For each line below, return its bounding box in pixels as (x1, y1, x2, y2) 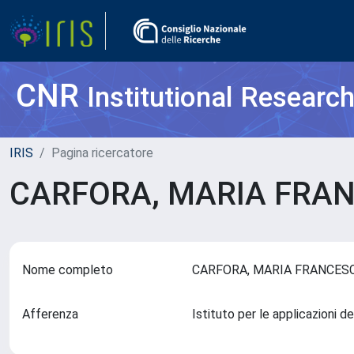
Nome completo (22, 262, 113, 277)
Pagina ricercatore (51, 145, 153, 160)
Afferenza (22, 307, 78, 322)
